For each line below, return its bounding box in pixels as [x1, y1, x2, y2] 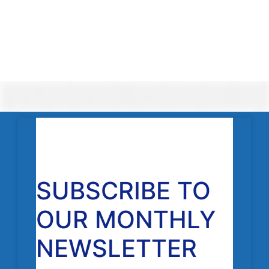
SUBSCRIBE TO [36, 176, 211, 206]
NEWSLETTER [36, 234, 197, 264]
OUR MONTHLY [36, 205, 216, 235]
